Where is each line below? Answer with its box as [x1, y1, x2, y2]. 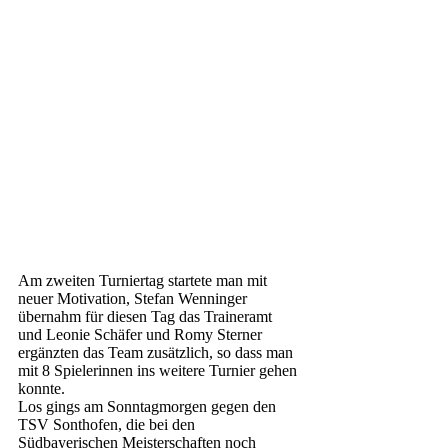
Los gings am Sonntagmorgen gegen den [18, 397, 280, 415]
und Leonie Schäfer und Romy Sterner [18, 325, 266, 343]
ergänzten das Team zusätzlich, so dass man [18, 343, 297, 361]
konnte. [18, 379, 65, 397]
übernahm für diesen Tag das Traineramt [18, 307, 276, 325]
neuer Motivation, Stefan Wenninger [18, 289, 251, 307]
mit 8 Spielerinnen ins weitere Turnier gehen [18, 361, 301, 379]
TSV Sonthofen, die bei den [18, 415, 199, 433]
